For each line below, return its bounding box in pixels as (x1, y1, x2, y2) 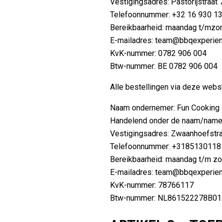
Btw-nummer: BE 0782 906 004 (110, 61, 218, 71)
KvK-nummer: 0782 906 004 (110, 48, 207, 58)
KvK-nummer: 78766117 (110, 180, 194, 190)
